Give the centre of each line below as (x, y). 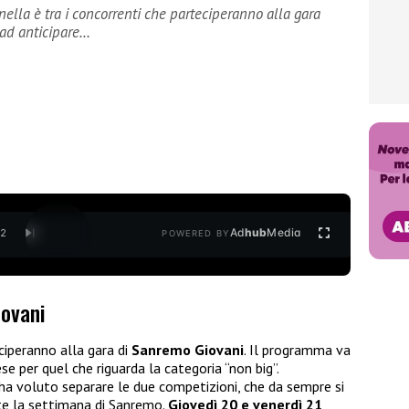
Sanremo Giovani (188, 350)
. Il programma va (297, 350)
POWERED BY (196, 234)
